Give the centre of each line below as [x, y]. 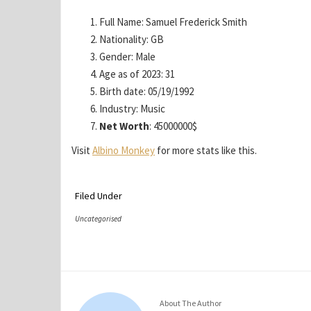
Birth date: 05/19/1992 [146, 91]
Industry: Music [132, 109]
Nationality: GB [132, 39]
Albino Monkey [124, 150]
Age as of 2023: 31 [137, 74]
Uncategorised [98, 219]
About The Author [191, 303]
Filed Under [99, 196]
